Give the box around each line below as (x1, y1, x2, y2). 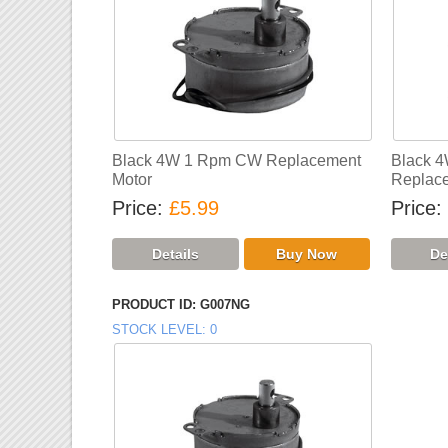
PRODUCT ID (112, 296, 193, 312)
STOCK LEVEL (112, 321, 203, 337)
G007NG (200, 296, 251, 312)
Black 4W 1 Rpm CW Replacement (112, 152, 362, 170)
